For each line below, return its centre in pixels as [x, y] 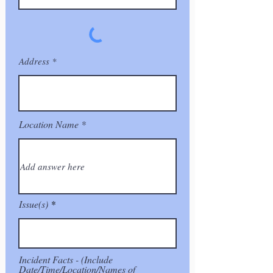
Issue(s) [34, 204]
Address [34, 61]
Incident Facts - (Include [66, 259]
